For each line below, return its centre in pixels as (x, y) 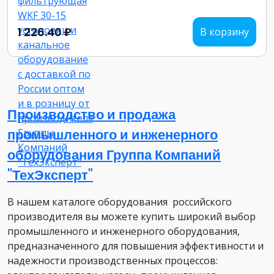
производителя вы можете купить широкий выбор (131, 217)
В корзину (224, 32)
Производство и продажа (91, 115)
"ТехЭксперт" (50, 175)
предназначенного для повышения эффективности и (135, 246)
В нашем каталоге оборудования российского (120, 202)
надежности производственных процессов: (113, 261)
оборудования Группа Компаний (114, 155)
